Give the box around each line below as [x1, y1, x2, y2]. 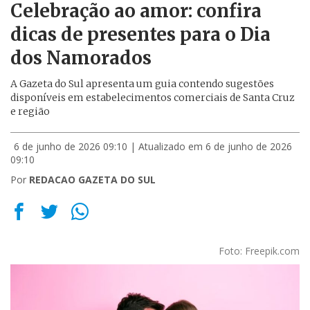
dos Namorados [10, 46, 152, 69]
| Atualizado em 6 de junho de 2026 [130, 140, 292, 153]
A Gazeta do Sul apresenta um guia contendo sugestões [10, 77, 274, 90]
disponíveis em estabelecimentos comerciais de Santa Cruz [10, 91, 295, 104]
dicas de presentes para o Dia [10, 23, 271, 46]
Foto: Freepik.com [219, 244, 300, 257]
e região [10, 105, 50, 118]
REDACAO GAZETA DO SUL [29, 173, 156, 186]
